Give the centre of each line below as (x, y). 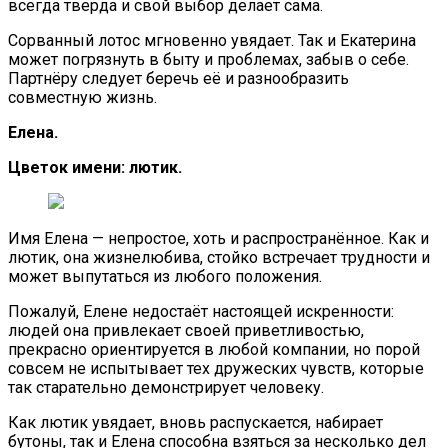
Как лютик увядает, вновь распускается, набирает (195, 422)
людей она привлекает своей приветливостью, (186, 330)
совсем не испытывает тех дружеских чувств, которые (216, 368)
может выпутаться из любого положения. (165, 276)
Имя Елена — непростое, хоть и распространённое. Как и (218, 238)
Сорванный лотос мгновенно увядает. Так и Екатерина (212, 40)
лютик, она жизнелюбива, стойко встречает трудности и (219, 257)
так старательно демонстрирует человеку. (166, 387)
